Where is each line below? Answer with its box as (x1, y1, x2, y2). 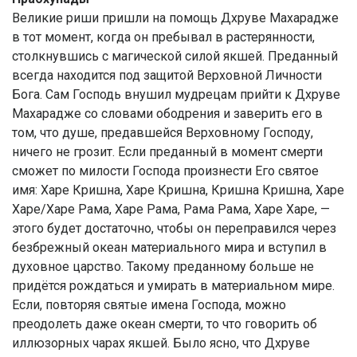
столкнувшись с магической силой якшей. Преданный (12, 48, 338, 64)
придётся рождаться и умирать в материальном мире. (12, 277, 335, 293)
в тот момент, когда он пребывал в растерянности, (12, 29, 315, 45)
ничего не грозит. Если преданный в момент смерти (12, 143, 323, 159)
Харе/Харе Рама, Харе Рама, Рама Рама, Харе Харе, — (12, 201, 330, 217)
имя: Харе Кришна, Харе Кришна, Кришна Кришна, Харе (12, 182, 344, 198)
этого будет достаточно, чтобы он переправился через (12, 220, 336, 236)
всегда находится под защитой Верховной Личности (12, 67, 322, 83)
